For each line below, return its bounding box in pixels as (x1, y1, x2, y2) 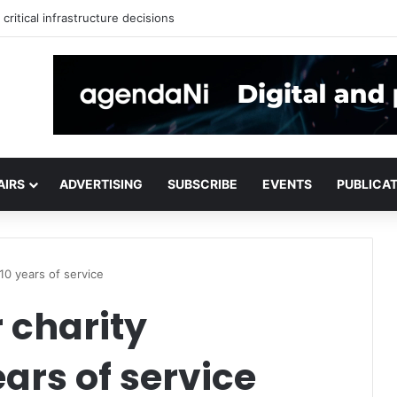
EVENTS (262, 176, 312, 191)
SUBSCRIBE (167, 176, 237, 191)
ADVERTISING (59, 176, 143, 191)
